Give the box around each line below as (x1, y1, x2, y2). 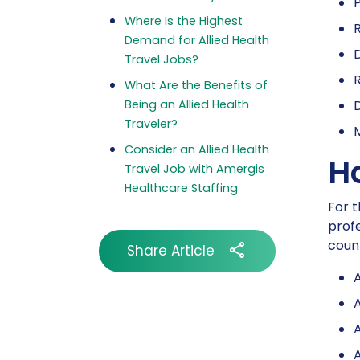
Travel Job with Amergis (124, 161, 264, 177)
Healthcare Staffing (124, 180, 238, 196)
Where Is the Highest (124, 13, 243, 29)
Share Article (127, 240, 215, 260)
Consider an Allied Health (124, 141, 269, 157)
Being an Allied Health (124, 96, 249, 112)
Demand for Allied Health (124, 32, 269, 48)
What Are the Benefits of (124, 77, 268, 93)
